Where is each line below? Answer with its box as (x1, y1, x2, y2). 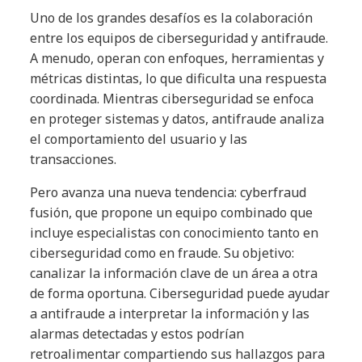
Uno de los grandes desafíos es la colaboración (30, 9, 314, 27)
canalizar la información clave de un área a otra (30, 264, 318, 283)
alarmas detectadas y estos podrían (30, 325, 245, 343)
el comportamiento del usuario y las (30, 130, 248, 149)
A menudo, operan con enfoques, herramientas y (30, 49, 325, 68)
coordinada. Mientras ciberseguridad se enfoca (30, 90, 314, 108)
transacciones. (30, 150, 117, 169)
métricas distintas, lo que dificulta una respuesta (30, 69, 327, 88)
